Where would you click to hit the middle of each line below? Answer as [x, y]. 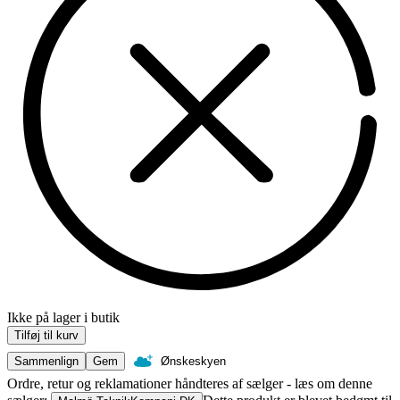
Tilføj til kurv [46, 336]
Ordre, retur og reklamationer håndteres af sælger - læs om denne [190, 384]
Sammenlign [46, 362]
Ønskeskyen [193, 362]
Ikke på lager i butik [63, 318]
